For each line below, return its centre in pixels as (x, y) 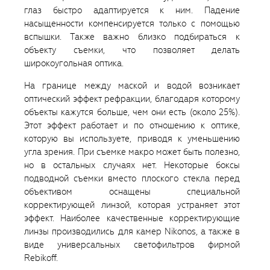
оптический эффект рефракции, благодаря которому (132, 99)
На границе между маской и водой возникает (132, 86)
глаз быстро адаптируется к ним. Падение (132, 11)
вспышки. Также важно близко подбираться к (132, 37)
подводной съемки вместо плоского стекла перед (132, 179)
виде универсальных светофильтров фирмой (132, 245)
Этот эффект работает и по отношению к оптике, (132, 126)
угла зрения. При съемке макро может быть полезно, (132, 152)
